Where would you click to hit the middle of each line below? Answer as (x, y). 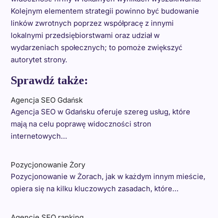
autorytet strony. (39, 60)
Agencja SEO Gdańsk (46, 100)
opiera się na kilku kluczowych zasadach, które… (94, 189)
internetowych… (39, 136)
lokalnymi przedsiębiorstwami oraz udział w (85, 35)
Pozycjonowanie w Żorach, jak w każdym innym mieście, (108, 176)
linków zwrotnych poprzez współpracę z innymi (92, 23)
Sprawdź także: (49, 80)
